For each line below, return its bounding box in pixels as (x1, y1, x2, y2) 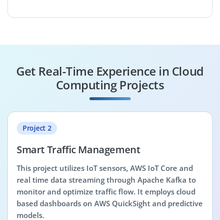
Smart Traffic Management (17, 143, 140, 156)
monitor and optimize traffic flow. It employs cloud (17, 187, 195, 196)
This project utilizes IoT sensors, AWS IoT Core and (17, 163, 193, 173)
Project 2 (23, 123, 52, 133)
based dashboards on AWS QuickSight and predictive (17, 198, 203, 208)
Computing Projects (55, 76, 165, 93)
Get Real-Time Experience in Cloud (16, 62, 204, 79)
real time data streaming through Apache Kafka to (17, 175, 196, 185)
